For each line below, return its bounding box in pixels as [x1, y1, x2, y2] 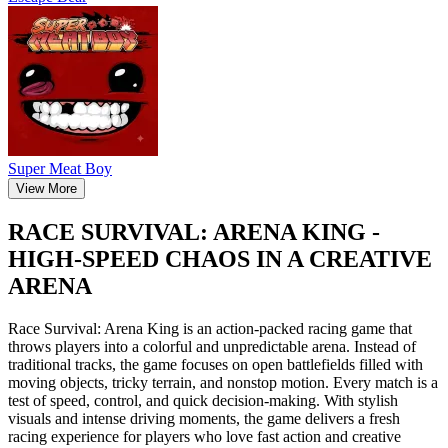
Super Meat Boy [8, 159, 112, 177]
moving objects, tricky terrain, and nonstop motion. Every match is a [8, 373, 438, 391]
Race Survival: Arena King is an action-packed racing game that [8, 319, 412, 337]
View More [16, 180, 77, 196]
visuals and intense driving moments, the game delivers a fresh [8, 409, 400, 427]
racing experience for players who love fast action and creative [8, 427, 401, 445]
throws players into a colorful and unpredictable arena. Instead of [8, 337, 416, 355]
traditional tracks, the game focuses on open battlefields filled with [8, 355, 423, 373]
